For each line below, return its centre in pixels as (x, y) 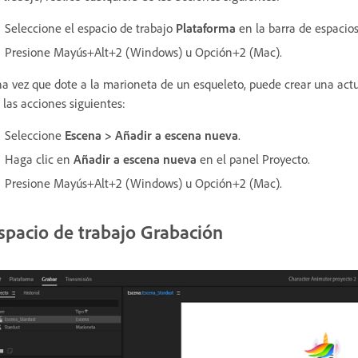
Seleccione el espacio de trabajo (90, 28)
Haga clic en (39, 159)
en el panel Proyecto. (253, 159)
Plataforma (206, 28)
